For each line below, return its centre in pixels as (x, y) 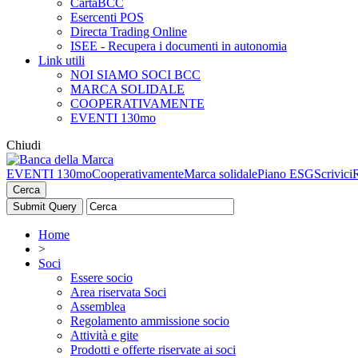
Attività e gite (104, 335)
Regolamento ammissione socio (150, 321)
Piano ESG (286, 174)
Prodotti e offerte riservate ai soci (153, 350)
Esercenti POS (107, 17)
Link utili (62, 60)
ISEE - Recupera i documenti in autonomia (179, 46)
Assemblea (98, 306)
